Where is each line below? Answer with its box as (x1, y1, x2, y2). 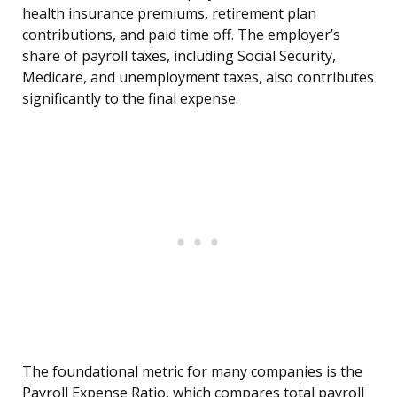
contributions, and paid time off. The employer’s (22, 25, 340, 45)
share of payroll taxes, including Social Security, (22, 46, 336, 66)
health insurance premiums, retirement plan (22, 4, 316, 24)
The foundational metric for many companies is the (22, 362, 362, 382)
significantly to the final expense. (22, 89, 238, 109)
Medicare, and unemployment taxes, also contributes (22, 67, 374, 88)
